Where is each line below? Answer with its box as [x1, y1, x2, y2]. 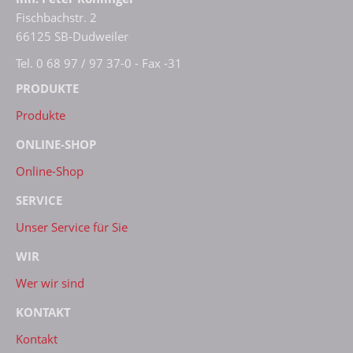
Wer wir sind [16, 274, 84, 291]
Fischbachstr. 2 [16, 9, 97, 25]
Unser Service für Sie [16, 218, 128, 235]
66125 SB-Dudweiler [16, 28, 128, 44]
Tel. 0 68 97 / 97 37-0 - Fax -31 [16, 54, 182, 71]
